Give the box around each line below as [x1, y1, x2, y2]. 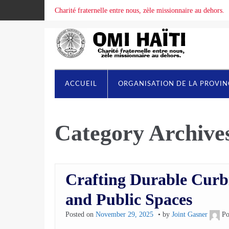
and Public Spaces [65, 190, 192, 208]
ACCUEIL [65, 81, 98, 87]
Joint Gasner [172, 210, 208, 219]
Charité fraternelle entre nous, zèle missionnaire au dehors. [55, 7, 224, 14]
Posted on [65, 210, 96, 219]
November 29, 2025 [96, 210, 153, 219]
